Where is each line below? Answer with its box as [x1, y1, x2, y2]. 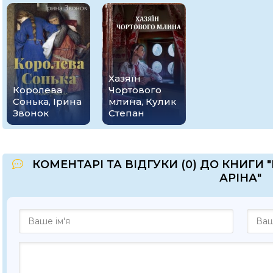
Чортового [108, 83, 162, 96]
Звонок [13, 107, 49, 119]
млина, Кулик [108, 95, 177, 107]
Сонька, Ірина [13, 95, 82, 107]
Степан [108, 107, 145, 119]
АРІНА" [219, 171, 261, 185]
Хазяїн [108, 72, 141, 84]
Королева [13, 83, 62, 96]
